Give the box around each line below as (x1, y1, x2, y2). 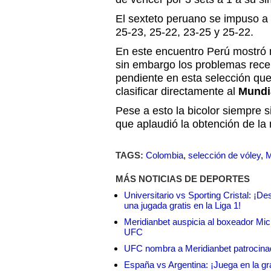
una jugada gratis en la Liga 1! (124, 200, 241, 211)
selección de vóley (188, 150, 261, 160)
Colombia (146, 150, 183, 160)
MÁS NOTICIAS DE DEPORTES (116, 174, 250, 184)
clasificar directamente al (116, 85, 238, 97)
